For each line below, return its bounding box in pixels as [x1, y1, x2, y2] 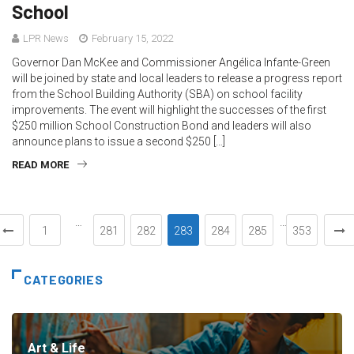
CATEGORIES [24, 271, 104, 287]
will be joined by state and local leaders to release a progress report [12, 71, 342, 85]
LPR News [23, 32, 69, 44]
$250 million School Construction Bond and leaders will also [12, 119, 311, 132]
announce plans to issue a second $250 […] [12, 134, 225, 148]
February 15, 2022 [89, 32, 173, 44]
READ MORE [12, 158, 69, 171]
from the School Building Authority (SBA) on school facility [12, 87, 303, 100]
